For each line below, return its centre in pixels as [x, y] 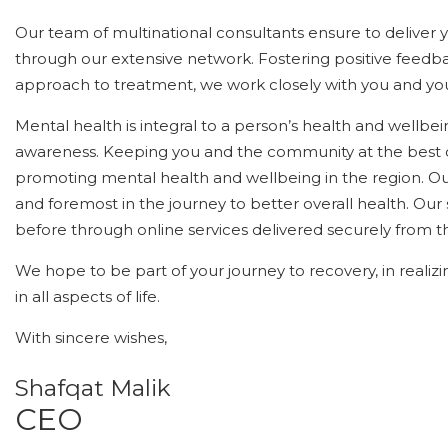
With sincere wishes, [91, 337]
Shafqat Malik [93, 387]
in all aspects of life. [87, 296]
